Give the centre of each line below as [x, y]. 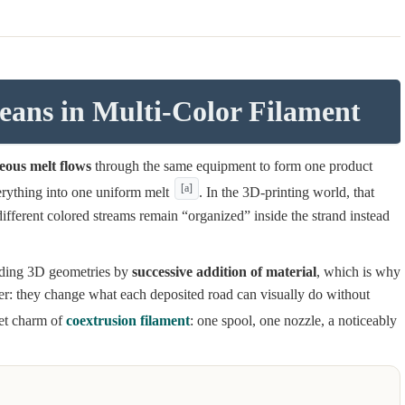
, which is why [358, 271]
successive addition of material [224, 271]
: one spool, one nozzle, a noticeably [293, 320]
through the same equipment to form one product [232, 166]
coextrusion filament [128, 320]
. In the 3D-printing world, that [287, 193]
